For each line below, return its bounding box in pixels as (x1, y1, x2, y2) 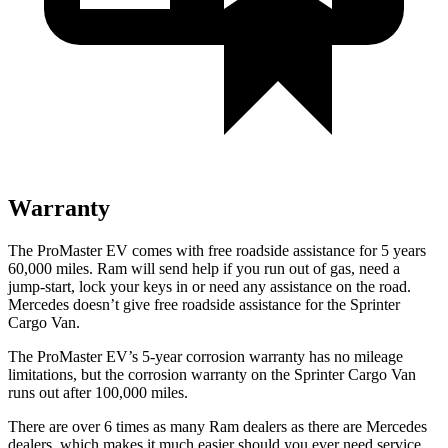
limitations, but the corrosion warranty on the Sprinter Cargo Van (8, 365, 416, 383)
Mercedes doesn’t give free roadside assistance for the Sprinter (8, 295, 400, 313)
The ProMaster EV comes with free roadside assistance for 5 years (8, 241, 426, 259)
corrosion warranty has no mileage (182, 347, 403, 365)
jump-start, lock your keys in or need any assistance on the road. (8, 277, 411, 295)
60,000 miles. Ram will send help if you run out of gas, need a (8, 259, 400, 277)
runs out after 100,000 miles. (8, 383, 188, 401)
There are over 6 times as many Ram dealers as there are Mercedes (8, 417, 427, 435)
